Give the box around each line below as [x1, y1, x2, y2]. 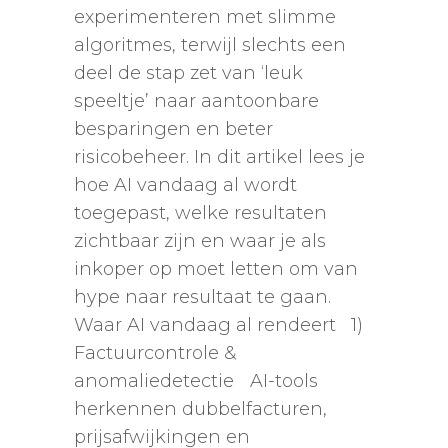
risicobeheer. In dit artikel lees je [74, 146, 365, 169]
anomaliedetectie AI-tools [74, 370, 318, 393]
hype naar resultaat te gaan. [74, 286, 341, 309]
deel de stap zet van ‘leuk [74, 62, 303, 85]
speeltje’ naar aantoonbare [74, 90, 319, 113]
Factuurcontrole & [74, 342, 236, 365]
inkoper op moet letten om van [74, 258, 358, 281]
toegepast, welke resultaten [74, 202, 327, 225]
